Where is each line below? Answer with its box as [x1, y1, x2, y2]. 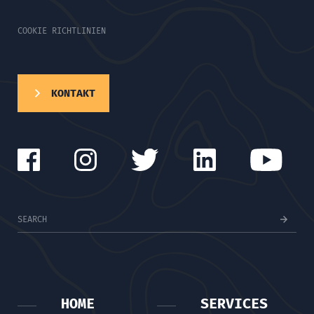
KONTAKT [51, 86, 95, 100]
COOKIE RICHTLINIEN [18, 25, 106, 36]
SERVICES [200, 294, 268, 312]
